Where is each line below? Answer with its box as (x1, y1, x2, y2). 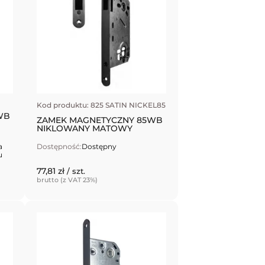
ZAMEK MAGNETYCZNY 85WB (37, 115, 163, 126)
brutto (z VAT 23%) (37, 176, 98, 185)
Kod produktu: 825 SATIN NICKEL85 (37, 101, 166, 110)
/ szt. (67, 166, 86, 176)
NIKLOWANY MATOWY (37, 123, 133, 134)
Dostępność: (37, 142, 82, 151)
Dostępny (82, 142, 117, 151)
